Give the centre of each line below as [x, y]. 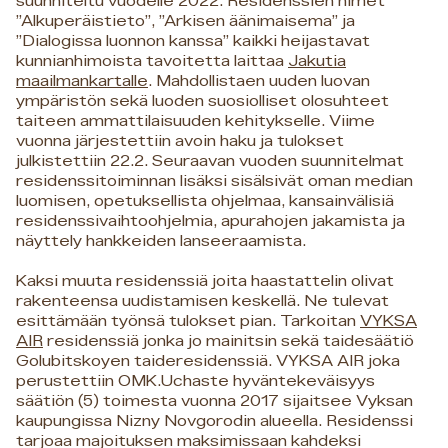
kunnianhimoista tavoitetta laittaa [152, 61]
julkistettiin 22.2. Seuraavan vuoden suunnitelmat [210, 161]
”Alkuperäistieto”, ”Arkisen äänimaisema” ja [185, 21]
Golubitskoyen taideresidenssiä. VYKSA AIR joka [208, 361]
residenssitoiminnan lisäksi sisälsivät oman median [214, 181]
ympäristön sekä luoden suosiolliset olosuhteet [202, 101]
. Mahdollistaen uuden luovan [259, 81]
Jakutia [317, 61]
